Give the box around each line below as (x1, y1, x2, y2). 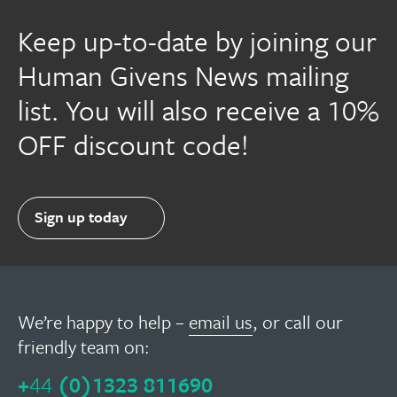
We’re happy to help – (18, 307, 189, 335)
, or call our (253, 307, 343, 335)
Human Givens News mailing (18, 55, 348, 95)
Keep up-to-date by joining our (18, 20, 377, 60)
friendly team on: (18, 332, 150, 360)
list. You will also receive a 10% (18, 90, 379, 129)
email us (189, 307, 253, 335)
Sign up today (35, 206, 128, 229)
